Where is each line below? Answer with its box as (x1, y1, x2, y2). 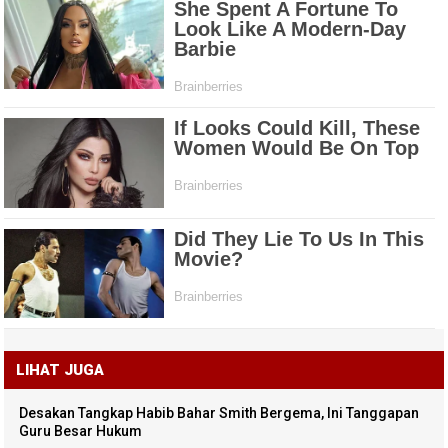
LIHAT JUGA (16, 361, 105, 380)
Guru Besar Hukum (19, 423, 143, 440)
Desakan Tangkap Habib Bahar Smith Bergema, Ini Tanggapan (19, 405, 420, 422)
